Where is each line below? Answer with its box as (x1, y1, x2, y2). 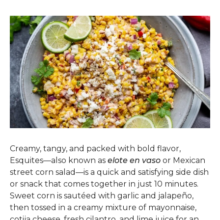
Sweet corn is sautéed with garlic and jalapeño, (10, 191, 193, 200)
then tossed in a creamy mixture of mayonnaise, (10, 202, 196, 212)
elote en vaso (108, 155, 161, 165)
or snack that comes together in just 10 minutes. (10, 179, 198, 189)
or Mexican (161, 155, 205, 165)
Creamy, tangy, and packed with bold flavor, (10, 143, 181, 153)
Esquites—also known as (10, 155, 108, 165)
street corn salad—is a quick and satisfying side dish (10, 167, 209, 177)
